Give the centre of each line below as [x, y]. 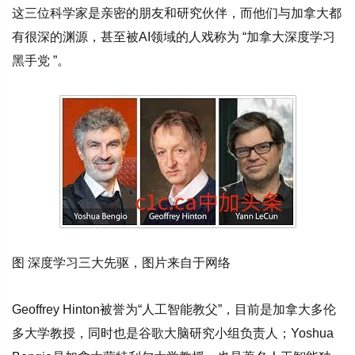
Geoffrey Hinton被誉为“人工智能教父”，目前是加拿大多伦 [174, 310]
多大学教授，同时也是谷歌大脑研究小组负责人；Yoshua [173, 334]
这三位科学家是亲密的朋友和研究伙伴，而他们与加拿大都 [177, 13]
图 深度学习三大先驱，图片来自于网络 [121, 263]
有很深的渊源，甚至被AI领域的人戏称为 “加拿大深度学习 [174, 36]
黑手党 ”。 [41, 60]
